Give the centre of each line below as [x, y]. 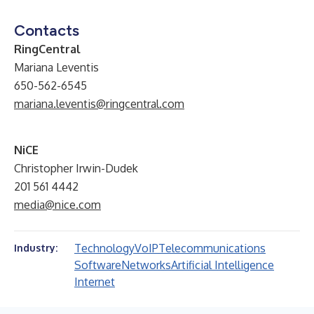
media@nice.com [57, 205]
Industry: [36, 248]
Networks [146, 265]
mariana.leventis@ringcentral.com [99, 104]
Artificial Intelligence [223, 265]
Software [98, 265]
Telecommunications [212, 248]
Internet [95, 282]
